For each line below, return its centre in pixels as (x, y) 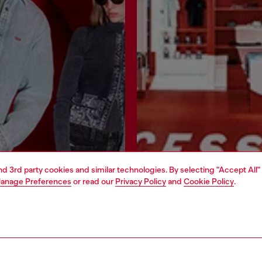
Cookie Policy (209, 181)
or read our (93, 181)
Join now (34, 209)
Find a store (228, 209)
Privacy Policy (141, 181)
